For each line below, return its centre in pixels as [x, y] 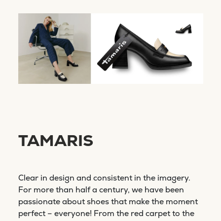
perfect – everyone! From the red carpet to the [106, 213]
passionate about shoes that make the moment [108, 201]
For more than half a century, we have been [101, 189]
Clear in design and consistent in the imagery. [104, 178]
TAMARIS [55, 140]
